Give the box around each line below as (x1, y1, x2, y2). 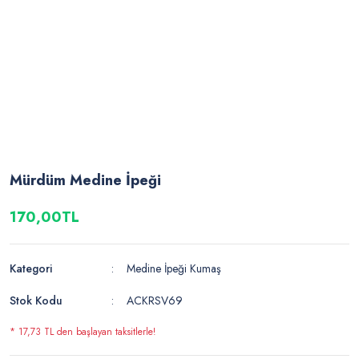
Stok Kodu (10, 292, 63, 309)
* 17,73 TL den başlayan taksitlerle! (10, 325, 155, 340)
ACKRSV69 (127, 292, 184, 309)
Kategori (10, 260, 52, 277)
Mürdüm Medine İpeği (10, 170, 161, 192)
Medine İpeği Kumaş (127, 260, 222, 277)
